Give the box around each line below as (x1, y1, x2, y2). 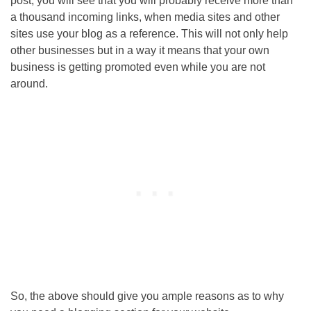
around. (10, 78, 48, 90)
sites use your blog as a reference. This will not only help (10, 28, 288, 40)
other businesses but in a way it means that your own (10, 44, 269, 57)
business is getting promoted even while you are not (10, 61, 265, 74)
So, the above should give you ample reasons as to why (10, 290, 284, 303)
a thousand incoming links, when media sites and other (10, 11, 280, 24)
